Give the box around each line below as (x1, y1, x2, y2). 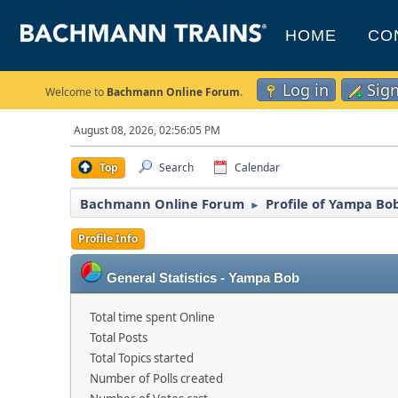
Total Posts (90, 330, 148, 346)
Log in (283, 79, 329, 100)
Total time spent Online (90, 309, 216, 325)
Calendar (235, 160, 281, 175)
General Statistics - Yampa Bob (107, 271, 300, 285)
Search (159, 160, 195, 175)
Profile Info (78, 231, 139, 246)
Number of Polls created (90, 370, 224, 386)
